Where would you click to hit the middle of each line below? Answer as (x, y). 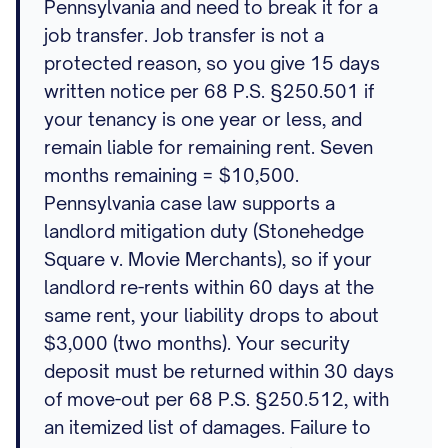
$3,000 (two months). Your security (197, 343)
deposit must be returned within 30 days (219, 371)
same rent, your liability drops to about (211, 315)
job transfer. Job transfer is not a (184, 35)
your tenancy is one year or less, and (203, 119)
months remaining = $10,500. (171, 175)
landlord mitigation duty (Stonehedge (204, 231)
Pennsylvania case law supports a (189, 203)
